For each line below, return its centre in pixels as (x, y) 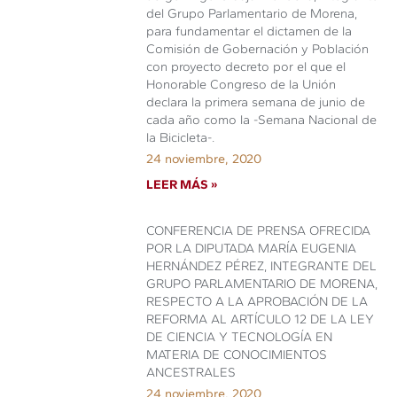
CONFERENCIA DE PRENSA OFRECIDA (259, 230)
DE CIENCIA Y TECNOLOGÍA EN (240, 337)
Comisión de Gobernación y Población (258, 49)
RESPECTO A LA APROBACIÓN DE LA (257, 301)
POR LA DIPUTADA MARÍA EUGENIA (252, 248)
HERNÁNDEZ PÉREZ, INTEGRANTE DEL (262, 266)
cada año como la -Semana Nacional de (262, 120)
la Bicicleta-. (181, 137)
